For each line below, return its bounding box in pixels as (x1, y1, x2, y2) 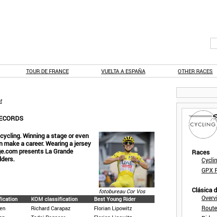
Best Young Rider (94, 195, 136, 202)
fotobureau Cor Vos (99, 187, 145, 195)
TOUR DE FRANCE (26, 67, 69, 75)
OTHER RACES (178, 67, 213, 75)
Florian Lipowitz (94, 204, 132, 212)
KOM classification (31, 195, 77, 202)
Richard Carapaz (31, 204, 71, 212)
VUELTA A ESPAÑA (101, 67, 145, 75)
